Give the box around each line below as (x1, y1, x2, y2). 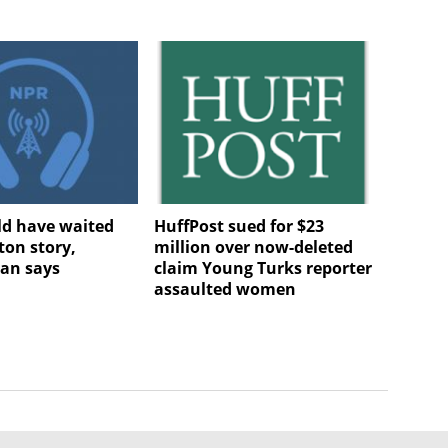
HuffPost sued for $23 (153, 215, 324, 238)
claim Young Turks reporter (153, 257, 372, 280)
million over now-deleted (153, 236, 353, 259)
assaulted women (153, 278, 296, 301)
